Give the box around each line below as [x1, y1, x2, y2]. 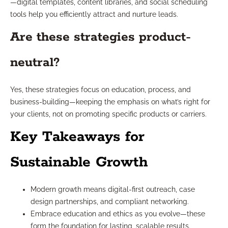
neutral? [10, 54, 60, 71]
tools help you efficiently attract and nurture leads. [10, 10, 178, 19]
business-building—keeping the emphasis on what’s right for [10, 98, 210, 106]
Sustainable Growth [10, 153, 148, 172]
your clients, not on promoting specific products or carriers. [10, 110, 207, 119]
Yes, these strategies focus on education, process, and [10, 85, 191, 94]
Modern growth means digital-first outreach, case [31, 185, 195, 194]
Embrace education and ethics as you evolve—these [31, 210, 205, 218]
